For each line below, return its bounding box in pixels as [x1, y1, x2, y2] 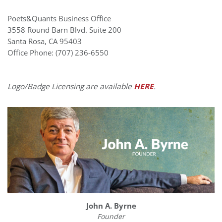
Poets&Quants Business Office [7, 13, 111, 24]
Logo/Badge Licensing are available [7, 81, 134, 92]
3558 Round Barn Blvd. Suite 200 [7, 25, 121, 36]
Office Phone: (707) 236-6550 [7, 48, 109, 58]
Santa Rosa [7, 36, 45, 47]
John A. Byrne [86, 201, 136, 212]
